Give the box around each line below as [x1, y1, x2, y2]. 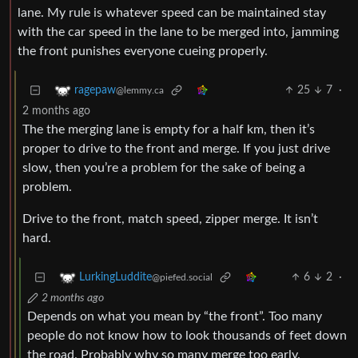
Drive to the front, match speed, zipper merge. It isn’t [22, 213, 318, 226]
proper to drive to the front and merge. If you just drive [22, 142, 330, 156]
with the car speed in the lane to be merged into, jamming [18, 26, 339, 39]
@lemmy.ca [116, 86, 164, 96]
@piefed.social [152, 272, 213, 283]
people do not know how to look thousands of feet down [27, 329, 347, 343]
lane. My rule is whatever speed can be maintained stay [18, 6, 326, 20]
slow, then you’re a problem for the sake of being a [22, 161, 305, 175]
